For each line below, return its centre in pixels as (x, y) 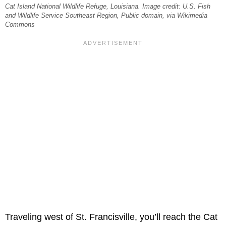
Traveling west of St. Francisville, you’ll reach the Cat (111, 217)
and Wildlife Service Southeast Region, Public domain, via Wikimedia (106, 16)
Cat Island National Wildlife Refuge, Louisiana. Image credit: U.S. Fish (108, 7)
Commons (20, 25)
